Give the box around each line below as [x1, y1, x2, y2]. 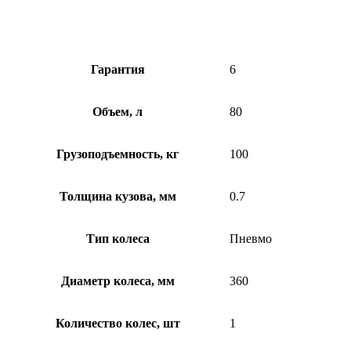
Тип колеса [85, 232, 150, 246]
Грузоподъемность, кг [56, 147, 179, 161]
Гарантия [90, 63, 145, 77]
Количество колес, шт [55, 317, 180, 331]
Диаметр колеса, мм [60, 274, 175, 288]
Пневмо [230, 232, 272, 246]
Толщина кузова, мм [59, 190, 176, 204]
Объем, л [92, 105, 143, 119]
